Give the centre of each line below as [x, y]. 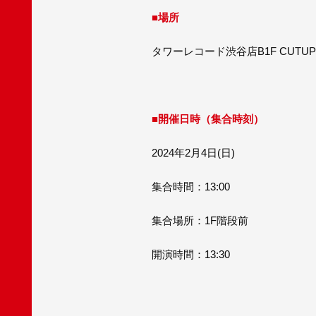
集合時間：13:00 [190, 186]
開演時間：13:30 [190, 254]
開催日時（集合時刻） [211, 119]
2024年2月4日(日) [193, 152]
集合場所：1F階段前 [200, 220]
